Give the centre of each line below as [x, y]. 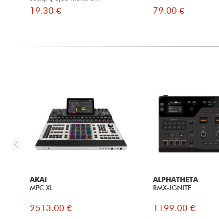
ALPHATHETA [176, 180]
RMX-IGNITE [172, 188]
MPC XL [41, 188]
